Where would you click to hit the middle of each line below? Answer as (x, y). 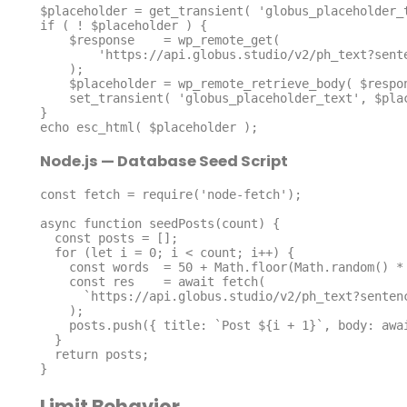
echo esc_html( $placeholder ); (149, 128)
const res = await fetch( (54, 282)
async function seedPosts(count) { (159, 224)
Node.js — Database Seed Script (164, 161)
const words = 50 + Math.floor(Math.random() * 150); (54, 268)
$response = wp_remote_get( (54, 40)
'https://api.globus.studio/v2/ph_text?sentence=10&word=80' (69, 55)
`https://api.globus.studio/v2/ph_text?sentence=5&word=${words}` (61, 297)
